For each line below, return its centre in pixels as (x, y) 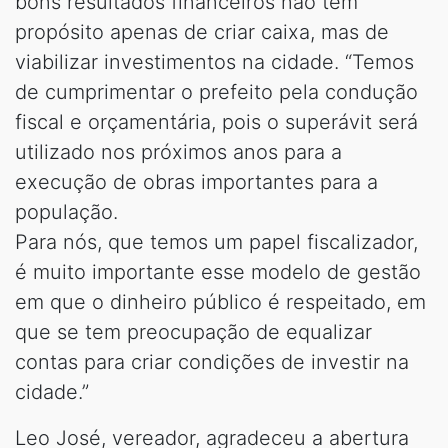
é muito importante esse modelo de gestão (218, 271)
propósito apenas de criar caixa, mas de (202, 31)
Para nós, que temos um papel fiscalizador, (216, 241)
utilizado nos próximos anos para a (178, 151)
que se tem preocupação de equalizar (193, 331)
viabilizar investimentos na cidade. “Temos (214, 61)
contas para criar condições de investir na (212, 361)
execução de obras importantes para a (196, 181)
